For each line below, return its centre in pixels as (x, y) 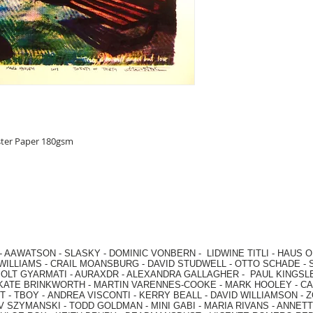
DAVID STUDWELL (187, 263)
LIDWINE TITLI (238, 253)
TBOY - (31, 295)
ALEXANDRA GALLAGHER (183, 274)
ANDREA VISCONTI (89, 295)
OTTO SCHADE (268, 263)
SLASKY (84, 253)
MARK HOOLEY (259, 284)
